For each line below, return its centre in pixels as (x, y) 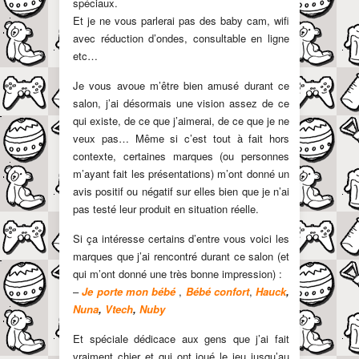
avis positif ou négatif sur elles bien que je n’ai (181, 191)
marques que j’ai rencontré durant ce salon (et (181, 256)
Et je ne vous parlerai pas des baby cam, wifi (181, 20)
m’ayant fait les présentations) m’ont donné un (181, 173)
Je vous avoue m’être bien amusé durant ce (181, 85)
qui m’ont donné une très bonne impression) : (177, 273)
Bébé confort (217, 291)
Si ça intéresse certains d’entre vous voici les (181, 238)
